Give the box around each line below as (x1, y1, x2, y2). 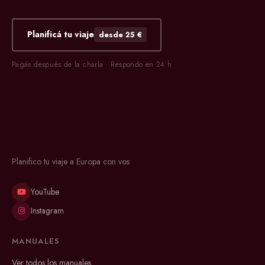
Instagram (31, 205, 64, 217)
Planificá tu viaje (27, 28, 94, 41)
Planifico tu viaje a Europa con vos (12, 155, 130, 167)
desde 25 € (98, 29, 142, 41)
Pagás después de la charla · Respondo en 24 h (12, 59, 172, 70)
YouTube (31, 186, 59, 198)
